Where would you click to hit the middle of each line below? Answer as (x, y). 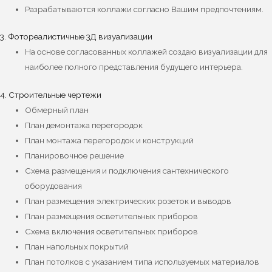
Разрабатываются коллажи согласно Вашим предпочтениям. (144, 9)
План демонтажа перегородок (84, 125)
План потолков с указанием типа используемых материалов (142, 261)
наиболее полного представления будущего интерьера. (134, 67)
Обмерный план (57, 110)
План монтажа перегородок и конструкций (110, 140)
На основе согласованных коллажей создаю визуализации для (147, 52)
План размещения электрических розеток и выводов (128, 201)
